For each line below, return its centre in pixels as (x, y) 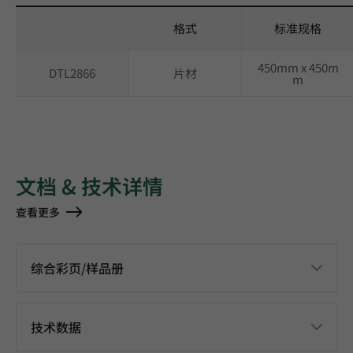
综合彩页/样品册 (77, 268)
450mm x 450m (298, 67)
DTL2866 (72, 73)
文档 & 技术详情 (89, 186)
